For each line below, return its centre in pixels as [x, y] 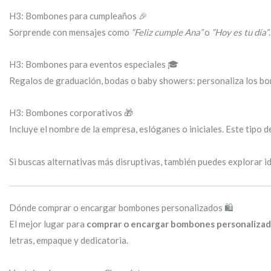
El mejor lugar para [48, 224]
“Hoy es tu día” [240, 32]
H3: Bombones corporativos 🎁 [71, 113]
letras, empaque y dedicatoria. [69, 240]
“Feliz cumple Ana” [167, 32]
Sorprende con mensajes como [70, 32]
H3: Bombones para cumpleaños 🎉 [78, 15]
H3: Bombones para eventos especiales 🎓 [94, 64]
